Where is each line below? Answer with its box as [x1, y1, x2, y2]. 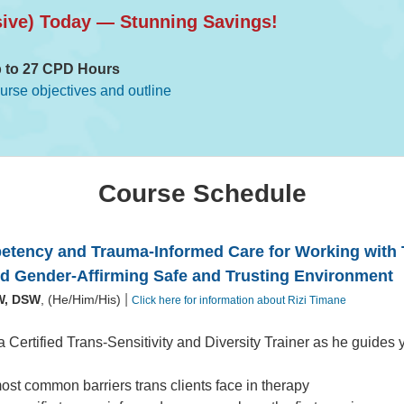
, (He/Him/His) [41, 292, 122, 308]
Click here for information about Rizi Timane [132, 294, 347, 308]
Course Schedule [97, 179, 307, 208]
